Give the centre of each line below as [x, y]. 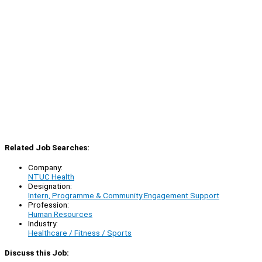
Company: [45, 168]
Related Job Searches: [47, 147]
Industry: [43, 224]
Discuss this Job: [37, 253]
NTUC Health [51, 177]
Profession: [49, 205]
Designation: [50, 186]
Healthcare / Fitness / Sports [80, 233]
